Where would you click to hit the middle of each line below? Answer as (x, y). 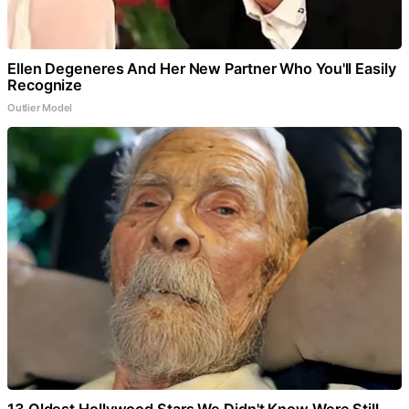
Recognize (45, 85)
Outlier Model (40, 108)
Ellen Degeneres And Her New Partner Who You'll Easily (202, 69)
